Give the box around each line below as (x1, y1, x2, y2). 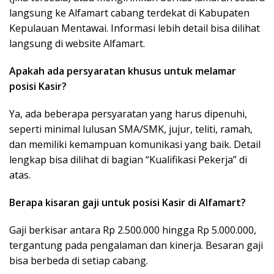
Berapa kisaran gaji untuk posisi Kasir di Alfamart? (9, 196, 246, 210)
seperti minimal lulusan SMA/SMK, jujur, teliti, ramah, (9, 122, 253, 136)
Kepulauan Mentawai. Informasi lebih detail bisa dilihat (9, 21, 260, 35)
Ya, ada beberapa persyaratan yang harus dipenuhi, (9, 107, 247, 121)
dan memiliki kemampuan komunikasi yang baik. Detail (9, 138, 261, 152)
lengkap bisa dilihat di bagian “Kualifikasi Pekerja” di (9, 153, 247, 167)
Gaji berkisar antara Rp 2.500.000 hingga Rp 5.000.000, (9, 223, 256, 237)
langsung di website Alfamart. (9, 37, 145, 51)
